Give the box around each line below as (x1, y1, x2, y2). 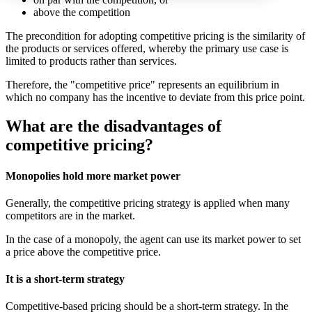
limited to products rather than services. (6, 54, 177, 67)
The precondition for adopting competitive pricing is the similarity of (6, 29, 305, 42)
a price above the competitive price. (6, 245, 161, 258)
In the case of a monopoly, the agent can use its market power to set (6, 233, 301, 245)
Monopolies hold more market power (6, 169, 180, 182)
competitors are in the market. (6, 209, 135, 221)
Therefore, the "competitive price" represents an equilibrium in (6, 78, 279, 91)
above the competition (33, 6, 130, 18)
